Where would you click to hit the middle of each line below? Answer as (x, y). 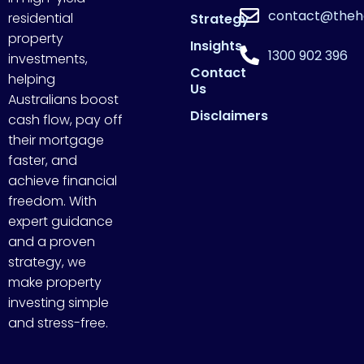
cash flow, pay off (65, 120)
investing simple (58, 303)
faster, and (43, 160)
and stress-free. (58, 323)
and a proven (52, 242)
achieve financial (63, 181)
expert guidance (61, 221)
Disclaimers (229, 116)
